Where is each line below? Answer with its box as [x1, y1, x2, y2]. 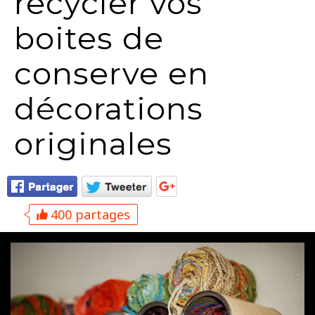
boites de [14, 19, 164, 57]
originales [14, 124, 172, 162]
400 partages [47, 206, 130, 223]
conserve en [14, 54, 209, 92]
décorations [14, 89, 203, 127]
